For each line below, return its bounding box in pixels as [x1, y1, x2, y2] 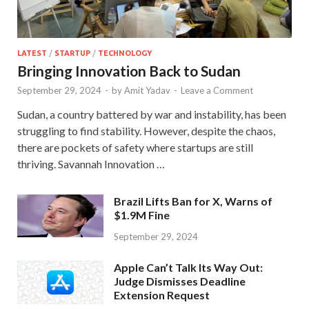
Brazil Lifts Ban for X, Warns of [114, 194, 272, 208]
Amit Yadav [124, 84, 170, 96]
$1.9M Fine [114, 208, 170, 221]
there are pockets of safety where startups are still [17, 140, 253, 154]
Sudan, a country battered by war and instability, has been [17, 107, 286, 121]
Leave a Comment [181, 84, 253, 96]
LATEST [17, 48, 47, 57]
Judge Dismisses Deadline [114, 275, 246, 288]
